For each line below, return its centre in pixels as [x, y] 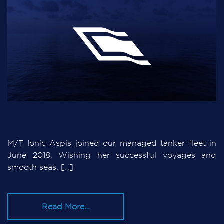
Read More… [66, 206]
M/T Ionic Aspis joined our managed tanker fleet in [112, 143]
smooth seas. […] [40, 167]
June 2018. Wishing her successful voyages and [112, 155]
